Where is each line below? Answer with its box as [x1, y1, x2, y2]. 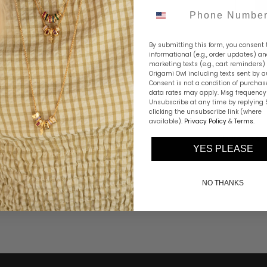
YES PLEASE [193, 143, 253, 154]
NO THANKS [202, 178, 244, 187]
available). [149, 116, 185, 126]
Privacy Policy [184, 116, 227, 126]
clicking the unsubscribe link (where [149, 107, 262, 116]
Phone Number [148, 2, 231, 13]
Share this [218, 132, 260, 144]
